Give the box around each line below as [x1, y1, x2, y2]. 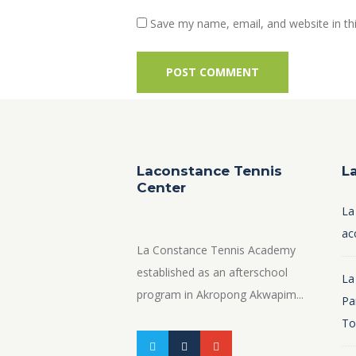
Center [137, 180, 186, 196]
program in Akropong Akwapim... [137, 287, 304, 303]
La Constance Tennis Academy [137, 242, 296, 258]
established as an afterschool [137, 265, 288, 281]
